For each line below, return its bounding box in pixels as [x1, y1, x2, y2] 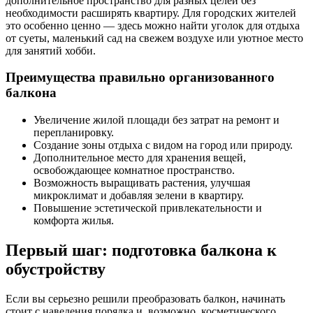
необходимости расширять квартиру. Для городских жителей [6, 6, 296, 19]
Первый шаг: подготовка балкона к [6, 240, 277, 259]
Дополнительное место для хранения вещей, [34, 152, 246, 164]
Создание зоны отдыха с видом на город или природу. [34, 139, 293, 152]
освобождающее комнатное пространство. [34, 164, 235, 177]
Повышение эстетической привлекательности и [34, 202, 262, 214]
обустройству [6, 259, 105, 278]
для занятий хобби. [6, 44, 96, 57]
